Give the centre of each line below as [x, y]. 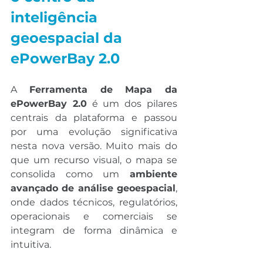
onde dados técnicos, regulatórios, [94, 202]
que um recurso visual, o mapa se [94, 160]
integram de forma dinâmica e [94, 230]
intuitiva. [31, 244]
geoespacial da [68, 38]
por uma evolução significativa [94, 131]
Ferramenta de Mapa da [103, 89]
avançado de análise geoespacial [93, 188]
